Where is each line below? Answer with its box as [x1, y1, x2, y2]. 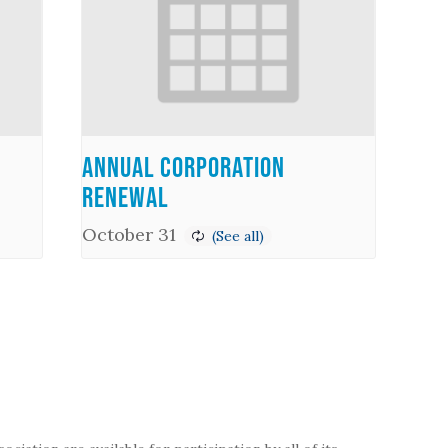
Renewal [81, 180, 169, 213]
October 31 [81, 222, 176, 246]
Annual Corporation [81, 150, 285, 183]
